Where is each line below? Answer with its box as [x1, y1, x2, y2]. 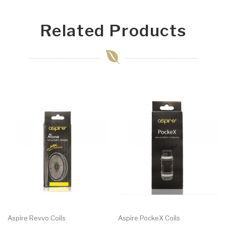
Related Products [39, 21, 187, 41]
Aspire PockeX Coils [118, 213, 180, 222]
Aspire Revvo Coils [8, 213, 66, 222]
